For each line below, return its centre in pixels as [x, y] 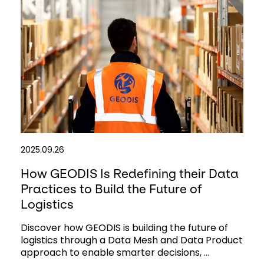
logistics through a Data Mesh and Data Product [131, 240]
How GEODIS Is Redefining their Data [129, 174]
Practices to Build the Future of [111, 189]
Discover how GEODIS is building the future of [124, 228]
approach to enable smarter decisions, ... [115, 253]
